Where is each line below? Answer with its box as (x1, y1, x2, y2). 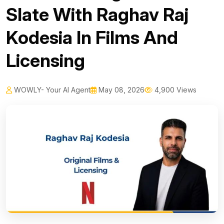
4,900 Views (152, 85, 196, 94)
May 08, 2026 (96, 85, 144, 94)
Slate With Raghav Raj (6, 3, 188, 26)
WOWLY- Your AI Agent (12, 85, 90, 94)
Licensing (6, 49, 85, 72)
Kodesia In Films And (6, 26, 178, 49)
